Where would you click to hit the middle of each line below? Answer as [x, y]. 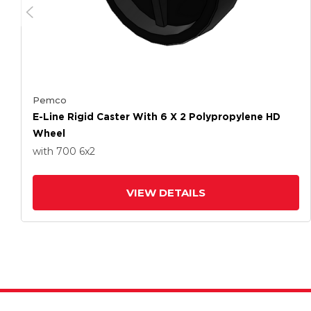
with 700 [56, 151]
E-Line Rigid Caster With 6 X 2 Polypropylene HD [157, 117]
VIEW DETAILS [166, 193]
